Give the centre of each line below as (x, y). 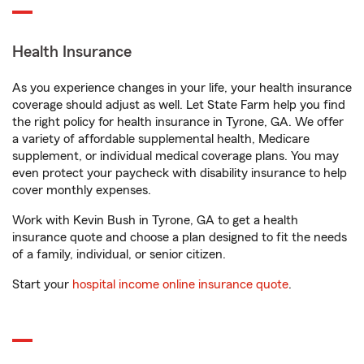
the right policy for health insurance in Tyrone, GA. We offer (178, 122)
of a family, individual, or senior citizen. (119, 254)
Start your (42, 284)
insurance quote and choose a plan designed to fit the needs (180, 237)
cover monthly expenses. (82, 190)
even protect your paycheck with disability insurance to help (180, 173)
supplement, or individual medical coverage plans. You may (175, 156)
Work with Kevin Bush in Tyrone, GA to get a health (155, 220)
